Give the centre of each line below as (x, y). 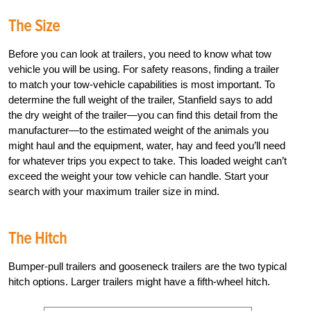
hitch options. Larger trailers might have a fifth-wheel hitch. (139, 282)
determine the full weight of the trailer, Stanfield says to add (140, 100)
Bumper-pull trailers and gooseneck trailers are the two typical (148, 267)
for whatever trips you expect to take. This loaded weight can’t (148, 161)
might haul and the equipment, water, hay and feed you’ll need (147, 146)
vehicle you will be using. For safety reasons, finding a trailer (144, 69)
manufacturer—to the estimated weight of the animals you (138, 131)
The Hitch (37, 239)
